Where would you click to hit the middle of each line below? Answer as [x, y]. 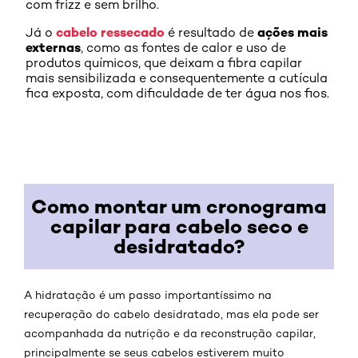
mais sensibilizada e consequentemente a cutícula [177, 78]
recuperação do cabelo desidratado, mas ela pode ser [171, 314]
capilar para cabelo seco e [179, 227]
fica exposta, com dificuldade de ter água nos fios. [177, 93]
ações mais [292, 32]
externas [53, 47]
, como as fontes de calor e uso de [183, 48]
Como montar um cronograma [179, 207]
